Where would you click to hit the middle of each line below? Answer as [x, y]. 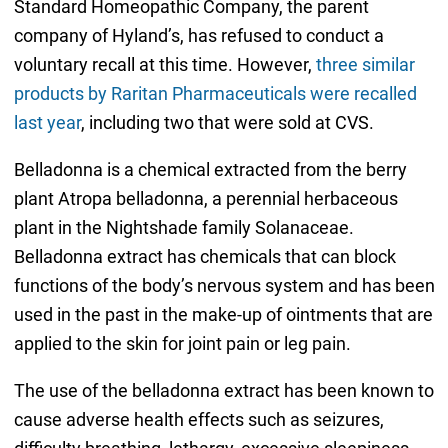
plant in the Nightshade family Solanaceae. [183, 227]
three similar [365, 64]
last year [47, 122]
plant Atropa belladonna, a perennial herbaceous [205, 198]
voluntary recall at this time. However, [164, 64]
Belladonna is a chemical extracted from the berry [210, 169]
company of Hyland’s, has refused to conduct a [198, 35]
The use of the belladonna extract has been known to [223, 390]
